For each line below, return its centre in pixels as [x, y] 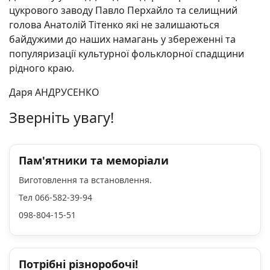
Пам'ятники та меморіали [94, 160]
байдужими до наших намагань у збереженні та [122, 39]
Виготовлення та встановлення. [86, 180]
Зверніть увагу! [61, 117]
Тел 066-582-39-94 [55, 197]
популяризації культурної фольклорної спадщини [127, 53]
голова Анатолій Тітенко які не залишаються [114, 24]
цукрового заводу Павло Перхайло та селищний [123, 10]
